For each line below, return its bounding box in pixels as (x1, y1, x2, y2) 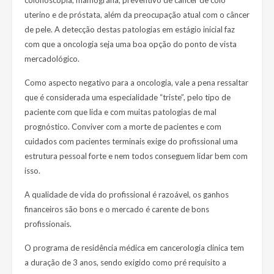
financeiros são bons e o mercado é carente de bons (24, 204, 209, 215)
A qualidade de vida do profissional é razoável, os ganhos (24, 190, 229, 200)
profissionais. (24, 219, 72, 229)
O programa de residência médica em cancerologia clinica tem (24, 243, 244, 253)
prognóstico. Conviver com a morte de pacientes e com (24, 122, 221, 132)
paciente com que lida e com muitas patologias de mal (24, 107, 217, 117)
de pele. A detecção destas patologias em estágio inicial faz (24, 24, 235, 35)
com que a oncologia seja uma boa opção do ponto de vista (24, 39, 237, 50)
